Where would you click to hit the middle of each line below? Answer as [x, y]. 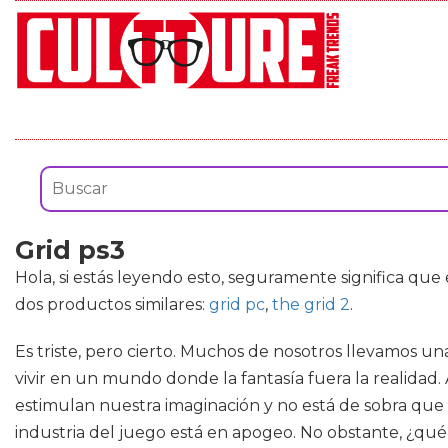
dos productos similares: [112, 304]
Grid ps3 [70, 250]
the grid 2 [311, 304]
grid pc [237, 304]
